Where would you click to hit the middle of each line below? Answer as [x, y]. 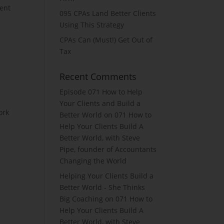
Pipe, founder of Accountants [108, 149]
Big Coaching [81, 199]
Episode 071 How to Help [101, 92]
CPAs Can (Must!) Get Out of [106, 40]
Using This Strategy [92, 25]
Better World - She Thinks [102, 187]
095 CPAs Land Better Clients [108, 13]
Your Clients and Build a [100, 103]
